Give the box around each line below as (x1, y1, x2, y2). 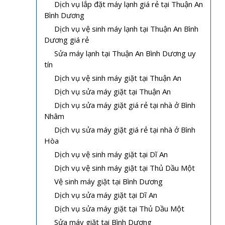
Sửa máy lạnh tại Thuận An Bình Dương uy (54, 48, 196, 58)
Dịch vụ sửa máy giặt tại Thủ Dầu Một (54, 203, 184, 213)
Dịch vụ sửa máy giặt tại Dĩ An (54, 189, 157, 200)
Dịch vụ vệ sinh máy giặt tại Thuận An (54, 72, 181, 83)
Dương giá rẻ (44, 34, 89, 45)
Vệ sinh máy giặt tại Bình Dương (54, 176, 163, 186)
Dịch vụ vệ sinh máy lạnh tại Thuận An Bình (54, 23, 198, 34)
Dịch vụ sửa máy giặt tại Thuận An (54, 86, 171, 96)
